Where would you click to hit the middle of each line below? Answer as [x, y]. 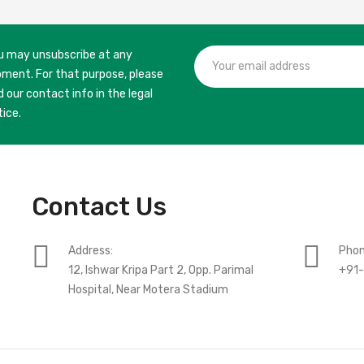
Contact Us [99, 206]
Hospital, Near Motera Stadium [148, 289]
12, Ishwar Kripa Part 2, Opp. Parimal [160, 270]
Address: [90, 250]
